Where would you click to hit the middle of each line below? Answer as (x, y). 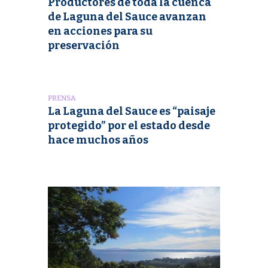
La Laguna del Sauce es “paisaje (132, 112)
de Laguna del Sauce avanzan (127, 17)
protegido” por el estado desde (129, 126)
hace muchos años (98, 140)
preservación (84, 46)
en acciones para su (100, 31)
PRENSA (62, 98)
